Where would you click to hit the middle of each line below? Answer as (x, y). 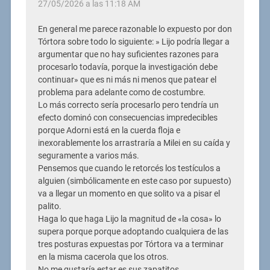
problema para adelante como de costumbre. (121, 92)
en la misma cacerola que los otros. (103, 257)
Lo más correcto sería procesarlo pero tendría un (128, 105)
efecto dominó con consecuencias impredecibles (127, 118)
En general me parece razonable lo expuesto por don (135, 29)
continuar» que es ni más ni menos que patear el (127, 80)
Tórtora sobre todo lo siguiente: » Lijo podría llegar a (133, 42)
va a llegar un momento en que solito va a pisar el (129, 193)
